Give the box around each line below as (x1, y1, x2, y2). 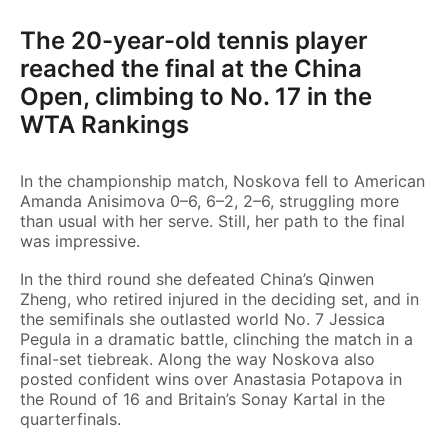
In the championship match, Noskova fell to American (20, 171, 425, 191)
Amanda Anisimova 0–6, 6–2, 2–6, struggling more (20, 191, 399, 211)
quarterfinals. (20, 409, 121, 429)
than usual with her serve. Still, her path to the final (20, 211, 405, 231)
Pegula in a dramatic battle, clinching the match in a (20, 329, 413, 349)
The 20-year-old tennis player (20, 26, 368, 55)
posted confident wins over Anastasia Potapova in (20, 369, 402, 389)
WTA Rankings (20, 110, 189, 139)
